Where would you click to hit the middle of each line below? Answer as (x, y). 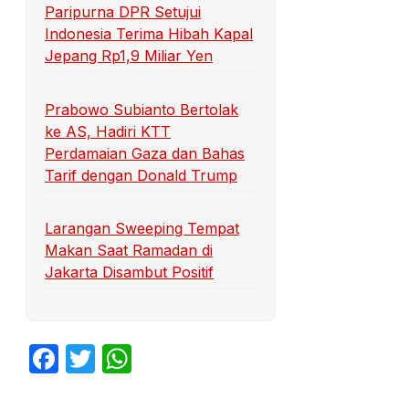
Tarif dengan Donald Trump (141, 175)
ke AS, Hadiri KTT (108, 131)
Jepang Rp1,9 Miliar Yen (129, 56)
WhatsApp (202, 359)
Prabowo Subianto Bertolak (142, 109)
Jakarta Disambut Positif (129, 273)
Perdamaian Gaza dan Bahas (145, 153)
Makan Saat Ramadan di (129, 251)
